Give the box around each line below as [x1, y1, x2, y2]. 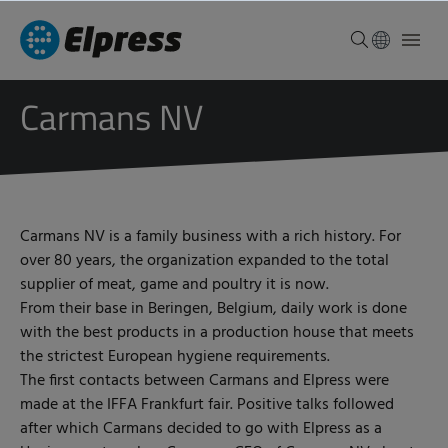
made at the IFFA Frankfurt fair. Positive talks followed [20, 392, 394, 418]
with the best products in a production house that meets [20, 320, 414, 346]
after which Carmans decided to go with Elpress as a [20, 416, 382, 442]
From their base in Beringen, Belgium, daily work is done [20, 296, 407, 322]
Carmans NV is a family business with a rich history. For [20, 224, 401, 250]
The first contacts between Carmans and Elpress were [20, 368, 389, 394]
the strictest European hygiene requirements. [20, 344, 330, 370]
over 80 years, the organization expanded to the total [20, 248, 389, 274]
